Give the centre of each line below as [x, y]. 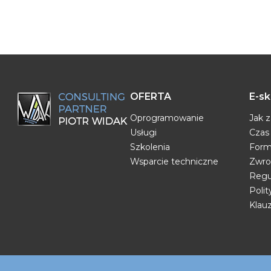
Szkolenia [150, 147]
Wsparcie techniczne [175, 162]
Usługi [144, 132]
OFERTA [151, 96]
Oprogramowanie [167, 118]
